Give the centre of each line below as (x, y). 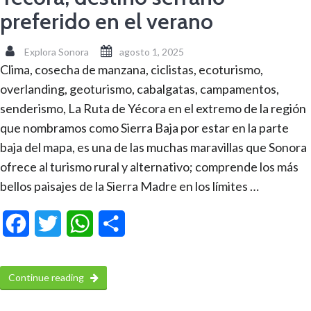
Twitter (79, 223)
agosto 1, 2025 (152, 51)
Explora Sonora (57, 51)
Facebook (53, 223)
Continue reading (47, 277)
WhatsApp (119, 223)
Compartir (150, 223)
